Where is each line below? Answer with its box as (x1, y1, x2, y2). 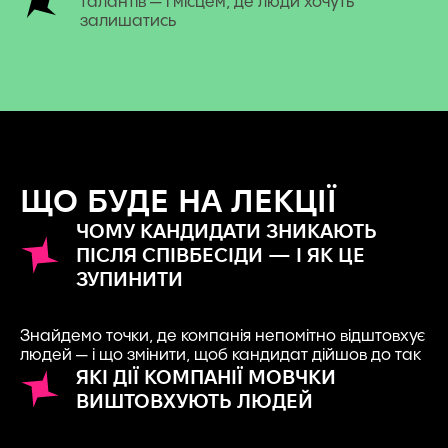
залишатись (80, 12, 176, 30)
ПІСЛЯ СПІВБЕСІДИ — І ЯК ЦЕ (76, 243, 365, 266)
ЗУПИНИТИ (76, 267, 183, 290)
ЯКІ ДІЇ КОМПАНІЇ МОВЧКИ (76, 365, 336, 388)
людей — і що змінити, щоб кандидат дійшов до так (20, 346, 421, 364)
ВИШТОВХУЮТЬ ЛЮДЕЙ (76, 389, 313, 412)
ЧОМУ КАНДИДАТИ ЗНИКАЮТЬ (76, 219, 377, 242)
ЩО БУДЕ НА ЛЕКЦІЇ (20, 182, 337, 218)
